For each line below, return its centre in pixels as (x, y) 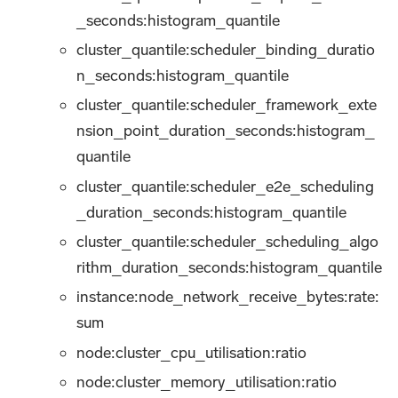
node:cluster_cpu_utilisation (174, 352)
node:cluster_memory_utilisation (189, 382)
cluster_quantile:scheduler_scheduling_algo (228, 242)
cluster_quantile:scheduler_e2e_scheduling (226, 186)
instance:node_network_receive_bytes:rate (226, 297)
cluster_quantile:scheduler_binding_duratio (226, 49)
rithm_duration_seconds (161, 268)
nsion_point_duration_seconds (185, 131)
